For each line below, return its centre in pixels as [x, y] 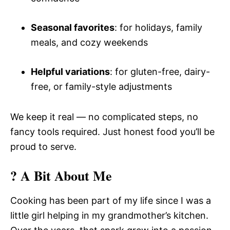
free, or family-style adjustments [101, 86]
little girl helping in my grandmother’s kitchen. [109, 215]
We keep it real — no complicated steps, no [104, 117]
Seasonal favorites [73, 27]
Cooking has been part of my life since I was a [111, 200]
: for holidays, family [158, 27]
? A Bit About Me [61, 175]
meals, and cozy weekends [89, 42]
